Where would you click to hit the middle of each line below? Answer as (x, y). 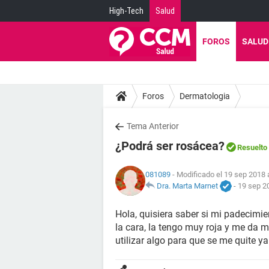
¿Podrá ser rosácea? (170, 146)
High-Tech (126, 11)
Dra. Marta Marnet (187, 186)
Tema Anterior (153, 126)
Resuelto (252, 147)
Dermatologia (205, 96)
